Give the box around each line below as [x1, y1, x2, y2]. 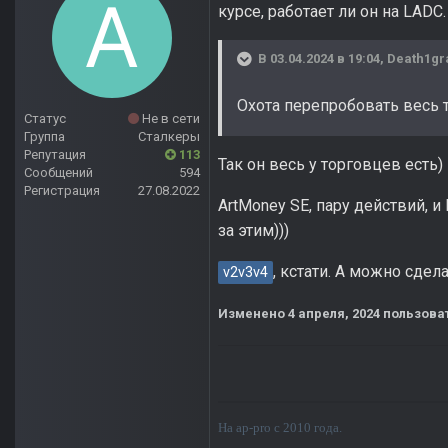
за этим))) [218, 221, 289, 241]
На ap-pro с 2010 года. [218, 420, 342, 436]
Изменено [218, 306, 288, 322]
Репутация [24, 147, 86, 163]
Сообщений [24, 165, 93, 181]
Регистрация [24, 183, 100, 199]
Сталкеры [138, 129, 200, 145]
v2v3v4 [223, 264, 268, 282]
